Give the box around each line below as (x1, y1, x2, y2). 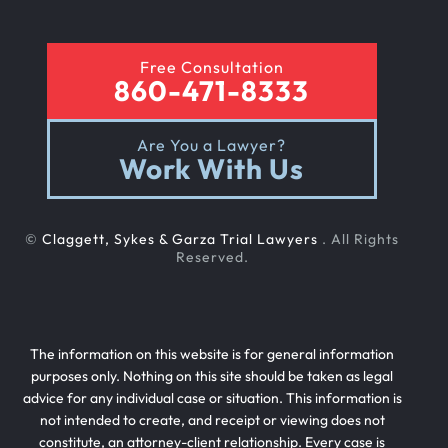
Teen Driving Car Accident (77, 316, 262, 337)
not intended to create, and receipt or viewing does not (39, 411, 385, 429)
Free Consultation (139, 57, 284, 77)
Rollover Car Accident (77, 170, 231, 191)
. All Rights (322, 230, 399, 248)
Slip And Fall (77, 243, 159, 264)
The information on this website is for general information (30, 345, 394, 363)
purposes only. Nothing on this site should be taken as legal (31, 367, 393, 385)
